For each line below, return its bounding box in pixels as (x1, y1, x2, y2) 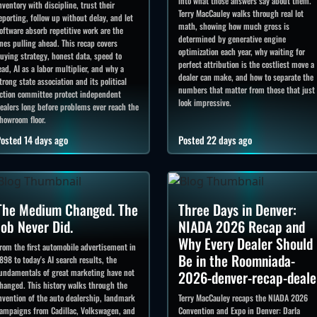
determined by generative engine (178, 32, 286, 45)
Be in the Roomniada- (178, 250, 295, 272)
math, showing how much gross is (178, 19, 289, 32)
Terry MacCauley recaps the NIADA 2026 (178, 292, 308, 304)
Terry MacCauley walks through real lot (178, 6, 304, 19)
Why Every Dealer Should (178, 233, 313, 255)
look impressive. (178, 96, 231, 108)
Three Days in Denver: (178, 199, 296, 221)
